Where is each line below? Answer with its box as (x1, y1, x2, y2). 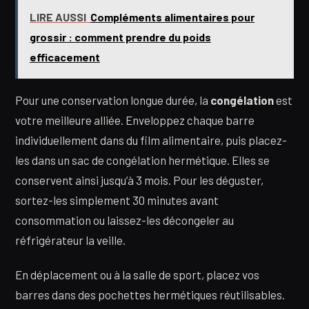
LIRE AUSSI (29, 10, 86, 24)
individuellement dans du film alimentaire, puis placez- (15, 133, 287, 148)
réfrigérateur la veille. (15, 233, 126, 248)
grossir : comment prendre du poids (29, 30, 211, 44)
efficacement (29, 50, 100, 64)
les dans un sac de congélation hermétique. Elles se (15, 153, 270, 168)
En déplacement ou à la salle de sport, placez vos (15, 267, 259, 281)
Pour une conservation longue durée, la (15, 93, 210, 108)
